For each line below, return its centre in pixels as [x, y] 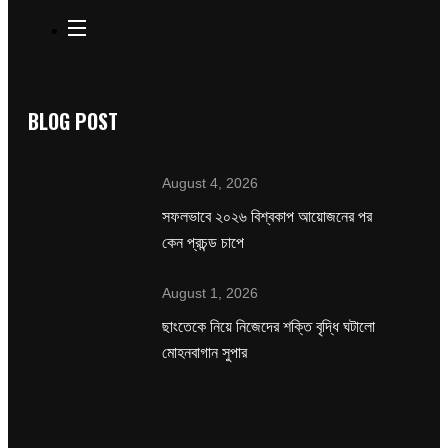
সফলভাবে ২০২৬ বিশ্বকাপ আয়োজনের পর [267, 215]
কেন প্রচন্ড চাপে [203, 241]
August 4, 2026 [210, 183]
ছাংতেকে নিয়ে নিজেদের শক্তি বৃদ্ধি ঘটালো [269, 325]
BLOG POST [73, 121]
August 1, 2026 [210, 293]
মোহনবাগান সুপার [205, 351]
